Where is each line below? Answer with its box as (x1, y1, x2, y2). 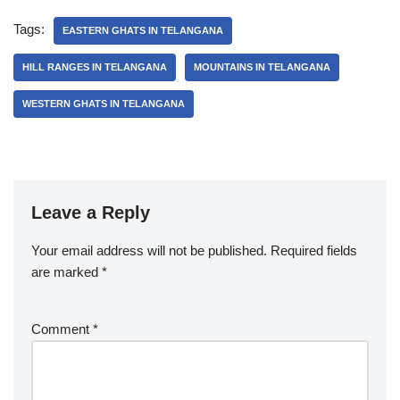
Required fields (271, 243, 357, 258)
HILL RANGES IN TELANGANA (22, 62, 167, 72)
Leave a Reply (31, 203, 150, 222)
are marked (31, 264, 102, 279)
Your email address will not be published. (31, 243, 267, 258)
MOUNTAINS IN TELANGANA (194, 62, 330, 72)
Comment (31, 321, 93, 337)
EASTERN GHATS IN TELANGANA (62, 25, 223, 36)
